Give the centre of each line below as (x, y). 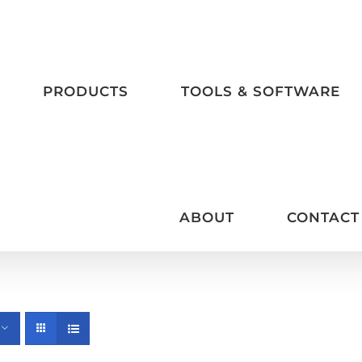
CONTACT (323, 217)
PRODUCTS (85, 91)
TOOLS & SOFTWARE (260, 91)
